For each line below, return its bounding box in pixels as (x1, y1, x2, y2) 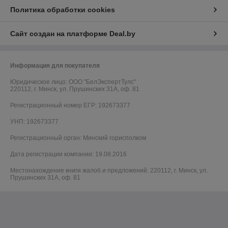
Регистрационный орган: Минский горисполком (10, 134, 146, 142)
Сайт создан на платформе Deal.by (10, 30, 135, 38)
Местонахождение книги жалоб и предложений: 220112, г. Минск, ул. (10, 167, 208, 175)
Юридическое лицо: (10, 78, 69, 86)
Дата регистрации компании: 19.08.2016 (10, 151, 127, 158)
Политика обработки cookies (10, 6, 115, 14)
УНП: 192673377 (10, 118, 59, 126)
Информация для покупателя (10, 62, 100, 70)
